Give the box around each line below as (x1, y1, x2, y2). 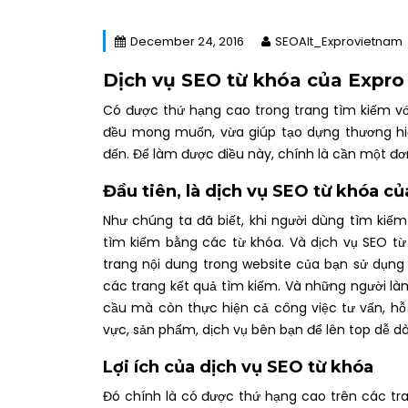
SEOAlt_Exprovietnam (275, 33, 403, 51)
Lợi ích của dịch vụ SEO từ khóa (103, 357, 373, 378)
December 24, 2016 (130, 33, 244, 51)
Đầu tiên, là (103, 181, 205, 202)
